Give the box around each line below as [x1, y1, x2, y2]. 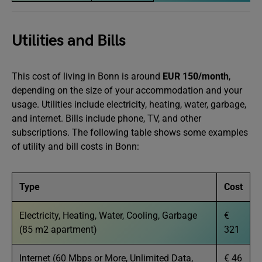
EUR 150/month [163, 71, 229, 82]
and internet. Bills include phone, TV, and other [12, 113, 201, 124]
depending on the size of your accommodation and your [12, 85, 242, 96]
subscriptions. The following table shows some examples [12, 127, 248, 138]
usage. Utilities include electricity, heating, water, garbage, [12, 99, 246, 110]
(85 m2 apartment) [19, 224, 97, 235]
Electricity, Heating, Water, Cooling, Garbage [19, 210, 197, 221]
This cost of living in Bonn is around [12, 71, 163, 82]
